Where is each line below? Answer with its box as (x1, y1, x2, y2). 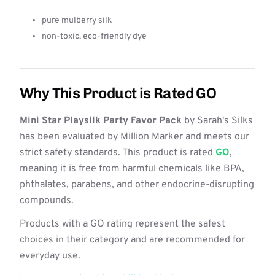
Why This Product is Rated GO (20, 84, 217, 102)
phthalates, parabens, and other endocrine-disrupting (20, 179, 254, 191)
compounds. (20, 195, 74, 207)
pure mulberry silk (42, 15, 112, 26)
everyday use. (20, 250, 80, 262)
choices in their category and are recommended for (20, 234, 245, 246)
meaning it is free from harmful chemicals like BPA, (20, 163, 244, 175)
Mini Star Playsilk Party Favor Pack (20, 115, 182, 127)
